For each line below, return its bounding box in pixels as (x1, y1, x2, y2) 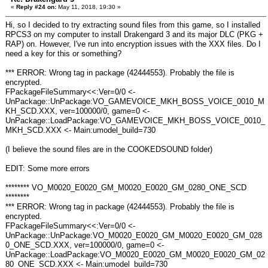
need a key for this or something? (5, 49, 121, 58)
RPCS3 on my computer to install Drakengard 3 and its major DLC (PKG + (5, 30, 263, 39)
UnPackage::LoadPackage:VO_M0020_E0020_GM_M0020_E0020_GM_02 (5, 250, 265, 259)
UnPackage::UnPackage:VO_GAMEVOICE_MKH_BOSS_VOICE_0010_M (5, 97, 264, 106)
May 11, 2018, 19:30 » (56, 4, 121, 10)
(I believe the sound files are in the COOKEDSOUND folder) (5, 145, 212, 154)
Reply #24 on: (16, 4, 56, 10)
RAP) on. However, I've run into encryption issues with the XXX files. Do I (5, 39, 261, 48)
